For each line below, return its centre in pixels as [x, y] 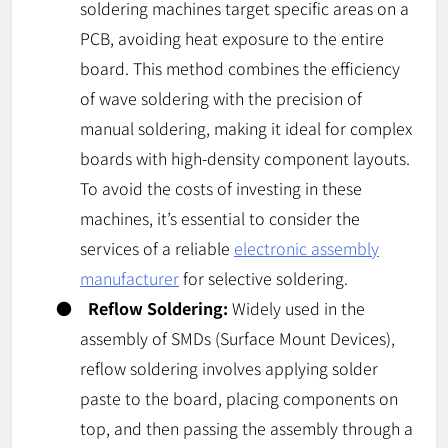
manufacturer [129, 278]
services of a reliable [157, 248]
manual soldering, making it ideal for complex [246, 128]
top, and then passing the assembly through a [246, 428]
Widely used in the [296, 308]
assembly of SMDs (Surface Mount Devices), [237, 338]
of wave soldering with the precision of [221, 98]
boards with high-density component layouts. [245, 158]
